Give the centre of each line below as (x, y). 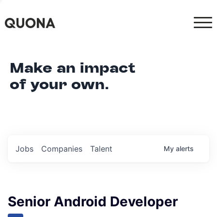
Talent (101, 149)
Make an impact (73, 68)
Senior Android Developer (93, 201)
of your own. (59, 85)
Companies (62, 149)
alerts (185, 148)
